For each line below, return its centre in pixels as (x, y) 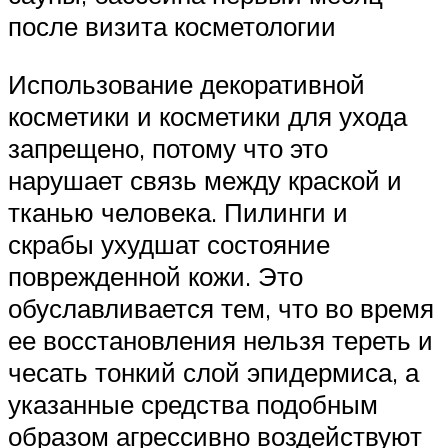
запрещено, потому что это (168, 147)
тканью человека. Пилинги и (178, 211)
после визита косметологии (172, 26)
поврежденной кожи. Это (155, 275)
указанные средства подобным (193, 403)
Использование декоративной (186, 83)
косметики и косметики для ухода (207, 115)
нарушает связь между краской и (205, 179)
